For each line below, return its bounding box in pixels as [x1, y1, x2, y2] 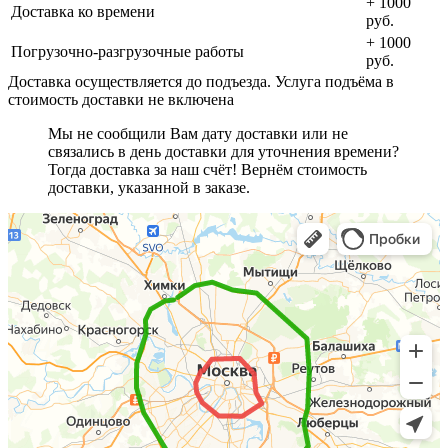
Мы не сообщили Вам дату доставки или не [48, 125, 348, 143]
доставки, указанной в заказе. [48, 179, 250, 197]
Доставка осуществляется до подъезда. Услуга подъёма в [8, 73, 394, 91]
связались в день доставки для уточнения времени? [48, 143, 399, 161]
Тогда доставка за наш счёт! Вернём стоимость [48, 161, 367, 179]
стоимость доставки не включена [8, 91, 234, 109]
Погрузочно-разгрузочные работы [11, 43, 244, 61]
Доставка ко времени [11, 3, 155, 21]
